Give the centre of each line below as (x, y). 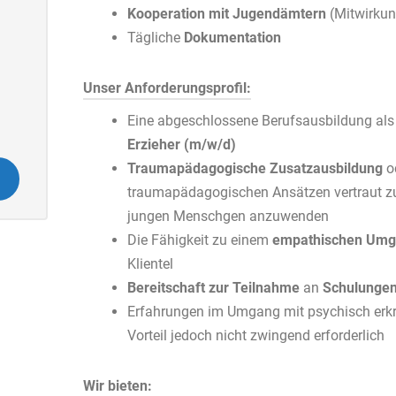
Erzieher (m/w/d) (182, 145)
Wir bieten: (118, 386)
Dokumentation (231, 38)
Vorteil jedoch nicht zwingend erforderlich (256, 335)
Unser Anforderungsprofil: (167, 88)
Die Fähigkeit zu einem (198, 240)
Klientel (150, 264)
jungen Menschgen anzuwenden (228, 216)
